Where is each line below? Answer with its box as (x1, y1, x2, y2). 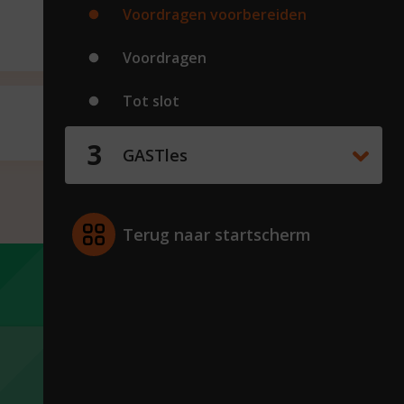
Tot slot (123, 91, 179, 111)
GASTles (123, 143, 188, 166)
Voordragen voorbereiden (123, 5, 307, 24)
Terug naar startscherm (123, 223, 311, 245)
